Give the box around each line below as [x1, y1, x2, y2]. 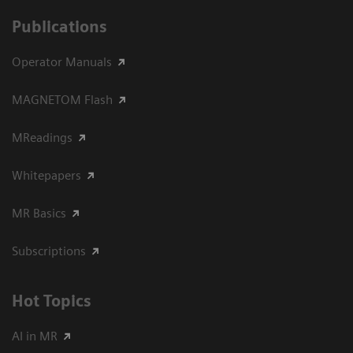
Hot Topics [12, 292, 91, 311]
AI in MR [12, 329, 58, 344]
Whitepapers [12, 168, 81, 184]
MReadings [12, 130, 72, 146]
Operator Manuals [12, 54, 112, 70]
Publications [12, 17, 107, 37]
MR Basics [12, 206, 66, 221]
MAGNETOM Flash [12, 92, 113, 108]
